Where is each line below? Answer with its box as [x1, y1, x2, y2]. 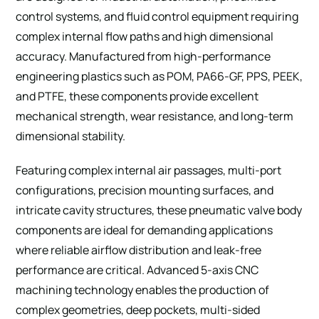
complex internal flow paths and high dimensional [16, 28, 274, 44]
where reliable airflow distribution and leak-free [16, 241, 262, 258]
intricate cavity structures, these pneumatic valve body [16, 202, 303, 218]
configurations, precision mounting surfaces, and [16, 182, 274, 198]
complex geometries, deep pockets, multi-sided [16, 301, 261, 318]
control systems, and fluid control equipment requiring [16, 8, 299, 24]
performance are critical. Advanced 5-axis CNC [16, 261, 259, 278]
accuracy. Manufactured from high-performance [16, 48, 271, 64]
